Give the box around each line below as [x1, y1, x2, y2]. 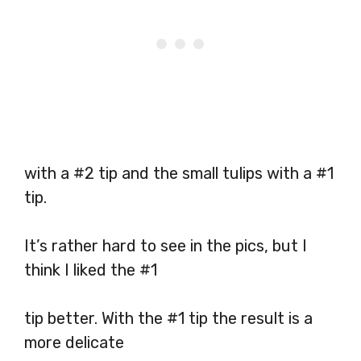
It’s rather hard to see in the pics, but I [24, 235, 307, 255]
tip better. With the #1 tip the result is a [24, 308, 313, 328]
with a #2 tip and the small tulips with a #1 [24, 163, 334, 183]
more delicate [24, 332, 124, 352]
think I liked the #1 [24, 259, 157, 280]
